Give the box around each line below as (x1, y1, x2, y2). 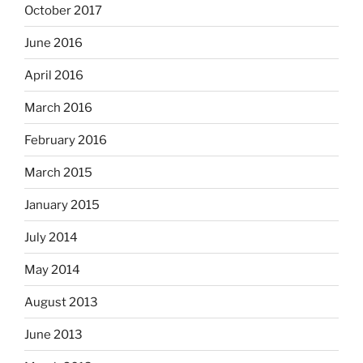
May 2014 (24, 262, 80, 277)
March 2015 (24, 164, 92, 180)
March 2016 (24, 100, 92, 115)
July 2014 (24, 229, 78, 245)
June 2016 (24, 35, 83, 50)
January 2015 (24, 197, 100, 212)
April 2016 (24, 67, 83, 83)
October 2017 (24, 2, 102, 18)
